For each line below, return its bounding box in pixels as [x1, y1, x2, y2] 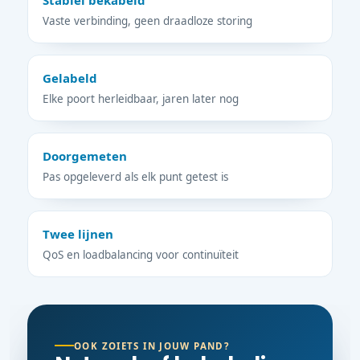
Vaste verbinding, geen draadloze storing [43, 14, 252, 29]
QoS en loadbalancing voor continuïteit [43, 247, 239, 263]
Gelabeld [43, 70, 97, 87]
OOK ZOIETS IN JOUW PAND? [74, 339, 230, 352]
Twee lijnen [43, 226, 113, 243]
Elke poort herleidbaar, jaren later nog [43, 92, 239, 107]
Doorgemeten [43, 148, 127, 165]
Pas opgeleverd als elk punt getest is [43, 170, 228, 185]
